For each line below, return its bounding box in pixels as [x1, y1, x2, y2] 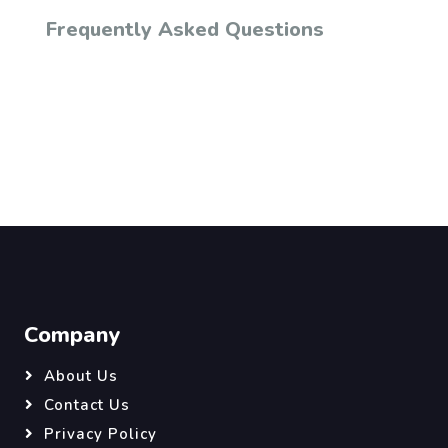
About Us [44, 366, 118, 387]
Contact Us [44, 395, 130, 416]
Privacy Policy [44, 424, 157, 445]
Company [24, 320, 121, 351]
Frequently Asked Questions [46, 16, 324, 44]
